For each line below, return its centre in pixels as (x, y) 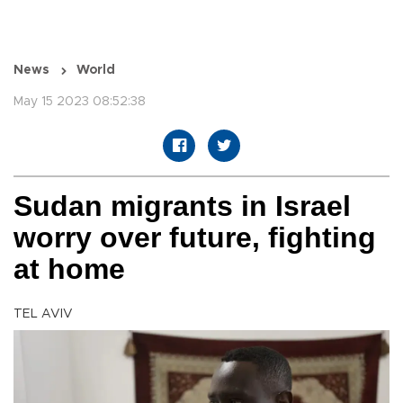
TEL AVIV (43, 314)
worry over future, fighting (195, 238)
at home (69, 269)
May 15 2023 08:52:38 (80, 102)
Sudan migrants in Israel (182, 206)
